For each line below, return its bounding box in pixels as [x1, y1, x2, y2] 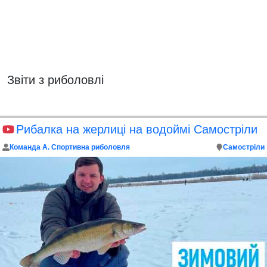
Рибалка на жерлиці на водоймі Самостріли [16, 123, 257, 136]
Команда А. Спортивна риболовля [10, 143, 130, 151]
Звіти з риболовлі [7, 73, 104, 86]
